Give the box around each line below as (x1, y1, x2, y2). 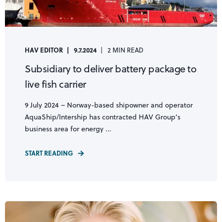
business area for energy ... (25, 124, 111, 134)
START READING (25, 148, 73, 158)
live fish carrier (25, 77, 86, 92)
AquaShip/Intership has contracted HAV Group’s (25, 112, 180, 122)
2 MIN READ (108, 46, 143, 55)
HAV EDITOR (25, 45, 63, 55)
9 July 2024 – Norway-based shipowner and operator (25, 100, 193, 111)
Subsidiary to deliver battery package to (25, 61, 196, 76)
